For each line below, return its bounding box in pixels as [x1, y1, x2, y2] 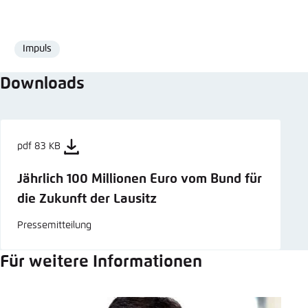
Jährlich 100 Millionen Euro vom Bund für [17, 172, 262, 186]
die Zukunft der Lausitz [17, 192, 157, 206]
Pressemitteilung [17, 220, 91, 230]
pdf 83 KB [17, 142, 60, 152]
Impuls [23, 43, 52, 54]
